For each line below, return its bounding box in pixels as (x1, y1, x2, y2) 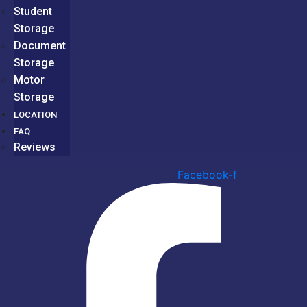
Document (14, 39, 66, 53)
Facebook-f (177, 168, 238, 182)
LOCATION (14, 110, 57, 121)
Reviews (14, 140, 56, 154)
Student (14, 5, 52, 19)
